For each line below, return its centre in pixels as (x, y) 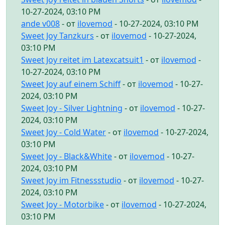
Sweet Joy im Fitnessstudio (71, 180)
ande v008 (40, 23)
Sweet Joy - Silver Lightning (72, 108)
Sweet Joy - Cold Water (64, 132)
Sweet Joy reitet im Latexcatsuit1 (82, 60)
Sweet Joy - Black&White (67, 156)
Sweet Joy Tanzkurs (58, 35)
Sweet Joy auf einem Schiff (71, 84)
